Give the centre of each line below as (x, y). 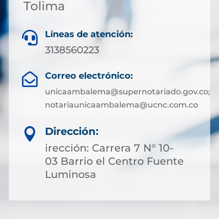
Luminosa (71, 174)
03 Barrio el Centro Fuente (114, 161)
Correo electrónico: (89, 76)
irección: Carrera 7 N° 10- (109, 148)
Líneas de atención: (89, 34)
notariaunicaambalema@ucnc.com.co (121, 105)
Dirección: (72, 131)
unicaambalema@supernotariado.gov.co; (127, 92)
